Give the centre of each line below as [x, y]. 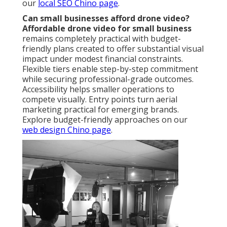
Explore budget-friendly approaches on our [105, 120]
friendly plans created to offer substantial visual [113, 49]
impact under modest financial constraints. [103, 59]
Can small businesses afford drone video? [106, 18]
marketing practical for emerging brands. [101, 110]
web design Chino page [67, 130]
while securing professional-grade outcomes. [108, 79]
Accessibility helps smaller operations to [98, 89]
